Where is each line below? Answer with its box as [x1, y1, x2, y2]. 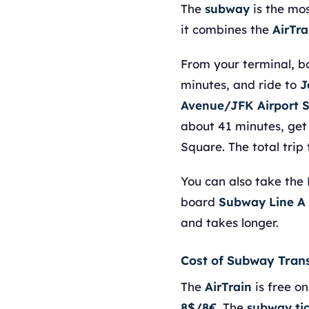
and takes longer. [181, 215, 279, 230]
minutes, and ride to [181, 77, 300, 92]
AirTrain [205, 279, 252, 294]
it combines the [181, 22, 272, 37]
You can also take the [181, 174, 307, 188]
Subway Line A [219, 195, 306, 209]
